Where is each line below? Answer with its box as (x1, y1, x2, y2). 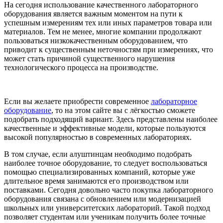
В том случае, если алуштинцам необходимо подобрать (4, 149, 192, 158)
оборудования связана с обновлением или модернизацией (4, 194, 201, 203)
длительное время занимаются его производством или (4, 176, 189, 185)
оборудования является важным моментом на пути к (4, 9, 183, 18)
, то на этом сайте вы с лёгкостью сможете (51, 106, 195, 114)
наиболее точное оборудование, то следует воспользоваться (4, 158, 207, 167)
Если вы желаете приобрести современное (4, 97, 151, 106)
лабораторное (151, 97, 197, 106)
